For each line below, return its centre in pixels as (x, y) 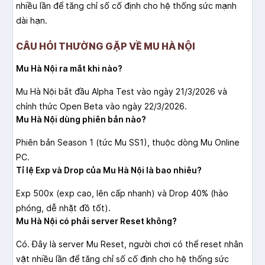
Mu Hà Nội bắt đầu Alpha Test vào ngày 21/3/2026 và (122, 92)
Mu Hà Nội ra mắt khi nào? (69, 69)
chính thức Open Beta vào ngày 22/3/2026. (101, 106)
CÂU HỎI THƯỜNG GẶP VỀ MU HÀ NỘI (106, 46)
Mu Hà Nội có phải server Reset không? (96, 221)
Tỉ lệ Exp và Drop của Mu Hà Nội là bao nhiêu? (109, 170)
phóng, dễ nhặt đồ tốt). (63, 208)
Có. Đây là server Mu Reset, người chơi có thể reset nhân (130, 244)
